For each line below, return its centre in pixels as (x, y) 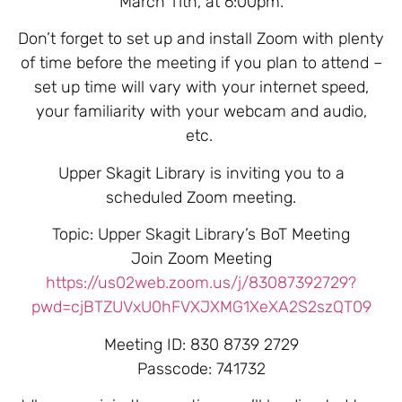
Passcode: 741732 (201, 368)
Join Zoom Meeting (201, 259)
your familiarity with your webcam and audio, (201, 112)
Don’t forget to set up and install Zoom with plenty (201, 39)
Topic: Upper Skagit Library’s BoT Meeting (201, 235)
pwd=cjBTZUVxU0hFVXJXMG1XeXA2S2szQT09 (201, 307)
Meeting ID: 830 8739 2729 (201, 344)
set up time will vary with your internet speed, (201, 87)
